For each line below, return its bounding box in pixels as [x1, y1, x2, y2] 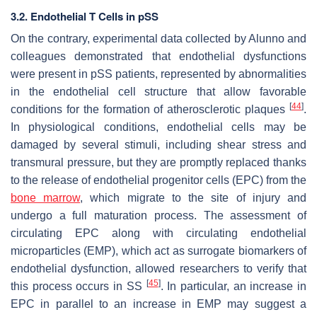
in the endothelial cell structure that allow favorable [11, 86, 306, 98]
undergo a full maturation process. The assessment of [11, 209, 306, 222]
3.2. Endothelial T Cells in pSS [11, 8, 158, 25]
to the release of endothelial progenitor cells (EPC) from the [11, 174, 306, 187]
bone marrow [11, 192, 81, 204]
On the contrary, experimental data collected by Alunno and [11, 33, 306, 45]
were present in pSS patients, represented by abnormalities [11, 68, 306, 81]
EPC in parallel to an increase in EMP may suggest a [11, 298, 306, 311]
